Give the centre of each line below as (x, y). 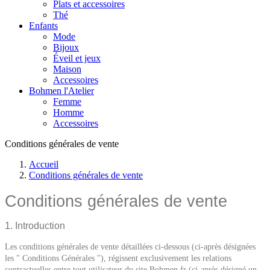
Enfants (43, 26)
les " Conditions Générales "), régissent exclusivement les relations (118, 258)
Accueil (44, 164)
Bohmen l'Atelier (61, 91)
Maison (67, 69)
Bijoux (66, 47)
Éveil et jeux (77, 58)
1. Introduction (35, 226)
